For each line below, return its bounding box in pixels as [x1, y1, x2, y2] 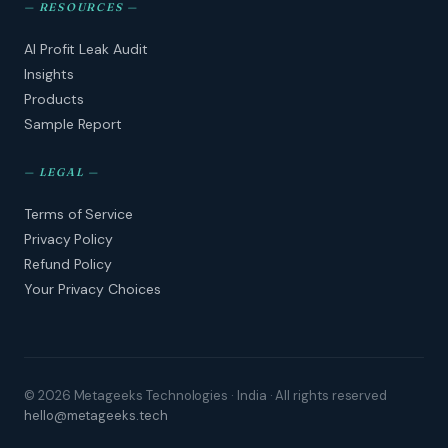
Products [24, 89, 84, 108]
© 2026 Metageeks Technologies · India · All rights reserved [24, 386, 388, 404]
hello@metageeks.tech [24, 406, 168, 424]
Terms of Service [24, 204, 133, 223]
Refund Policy [24, 254, 113, 273]
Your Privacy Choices [24, 279, 161, 298]
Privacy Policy [24, 229, 114, 248]
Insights [24, 64, 74, 83]
